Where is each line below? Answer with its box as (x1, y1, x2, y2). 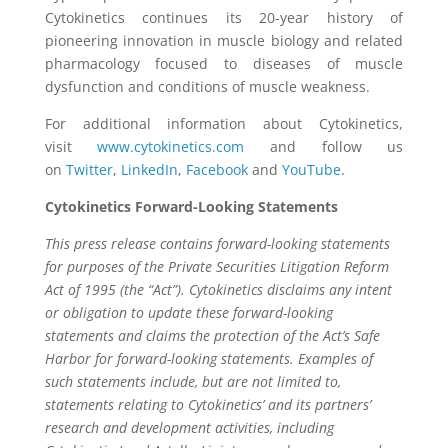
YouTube (281, 160, 341, 179)
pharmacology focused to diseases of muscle (44, 54, 404, 73)
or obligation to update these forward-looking (44, 303, 333, 322)
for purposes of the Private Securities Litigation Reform (44, 257, 389, 276)
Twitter (65, 160, 113, 179)
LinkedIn (120, 160, 178, 179)
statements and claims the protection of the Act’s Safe (44, 326, 380, 345)
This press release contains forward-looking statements (44, 234, 390, 253)
